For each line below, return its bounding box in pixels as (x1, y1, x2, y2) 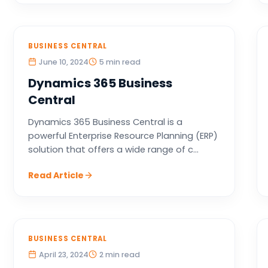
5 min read (99, 57, 141, 67)
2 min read (99, 249, 140, 260)
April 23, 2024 (38, 249, 89, 260)
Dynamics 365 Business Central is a (28, 116, 182, 128)
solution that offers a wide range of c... (28, 144, 199, 156)
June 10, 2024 (38, 57, 89, 67)
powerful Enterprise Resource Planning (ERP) (28, 130, 218, 142)
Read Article (28, 169, 84, 181)
